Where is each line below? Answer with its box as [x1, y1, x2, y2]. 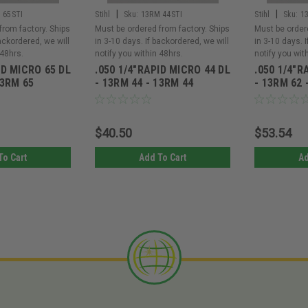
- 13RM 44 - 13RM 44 [95, 76, 194, 90]
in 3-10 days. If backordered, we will [95, 36, 230, 47]
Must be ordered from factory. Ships [95, 24, 230, 34]
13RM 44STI [140, 10, 183, 20]
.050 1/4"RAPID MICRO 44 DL [95, 63, 230, 77]
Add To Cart [139, 152, 187, 164]
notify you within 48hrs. [95, 49, 184, 59]
